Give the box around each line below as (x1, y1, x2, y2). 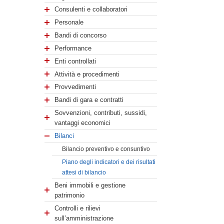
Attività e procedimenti (54, 70, 120, 78)
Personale (54, 18, 84, 26)
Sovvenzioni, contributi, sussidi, (54, 108, 147, 116)
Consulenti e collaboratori (54, 5, 128, 13)
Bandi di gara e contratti (54, 95, 124, 103)
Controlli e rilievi (54, 204, 101, 212)
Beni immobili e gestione (54, 181, 126, 189)
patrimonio (54, 191, 85, 199)
